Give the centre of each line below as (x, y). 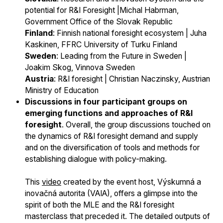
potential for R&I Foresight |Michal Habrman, (102, 10)
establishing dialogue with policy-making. (96, 159)
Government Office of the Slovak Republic (99, 22)
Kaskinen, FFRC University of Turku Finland (101, 45)
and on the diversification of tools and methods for (112, 148)
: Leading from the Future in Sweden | (121, 56)
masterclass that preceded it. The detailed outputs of (117, 217)
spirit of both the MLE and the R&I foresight (100, 205)
